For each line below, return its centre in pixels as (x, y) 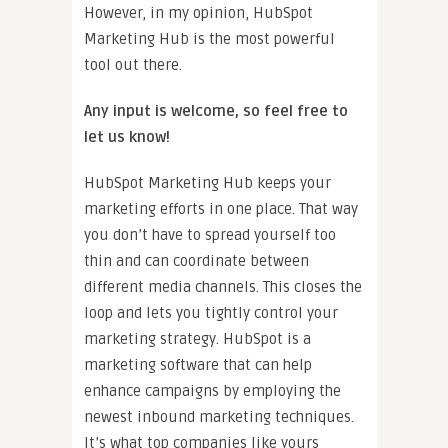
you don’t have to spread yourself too (210, 235)
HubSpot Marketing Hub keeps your (207, 183)
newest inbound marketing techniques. (219, 417)
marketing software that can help (198, 365)
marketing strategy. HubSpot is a (197, 339)
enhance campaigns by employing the (212, 391)
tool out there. (133, 65)
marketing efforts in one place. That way (221, 209)
